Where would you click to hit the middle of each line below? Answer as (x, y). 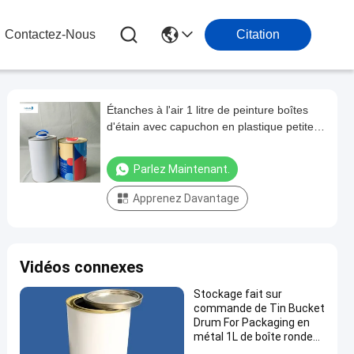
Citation (258, 34)
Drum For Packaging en (252, 322)
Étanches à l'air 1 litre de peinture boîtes (207, 110)
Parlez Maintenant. (182, 169)
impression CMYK (151, 143)
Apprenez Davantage (186, 198)
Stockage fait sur (238, 294)
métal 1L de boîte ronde (253, 337)
